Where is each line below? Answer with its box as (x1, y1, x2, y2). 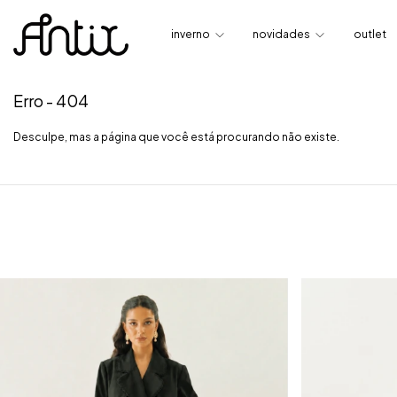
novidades (253, 27, 313, 41)
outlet (353, 27, 386, 41)
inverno (170, 27, 212, 41)
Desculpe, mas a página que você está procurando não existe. (13, 129, 339, 144)
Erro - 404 (13, 90, 89, 111)
